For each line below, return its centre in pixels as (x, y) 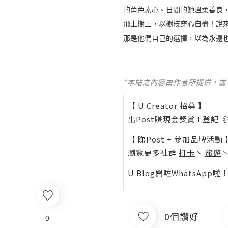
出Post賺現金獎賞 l (165, 119)
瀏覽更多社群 (153, 152)
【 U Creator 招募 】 (167, 106)
